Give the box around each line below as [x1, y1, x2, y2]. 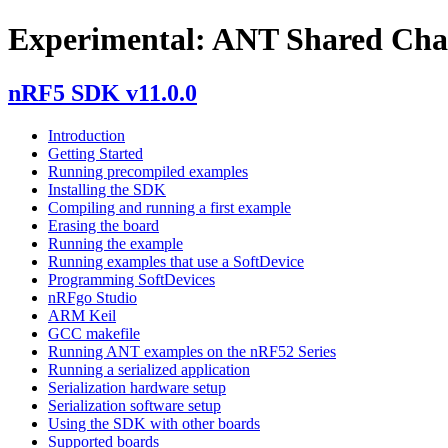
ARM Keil [48, 306, 116, 324]
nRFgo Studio [48, 288, 137, 306]
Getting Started [48, 144, 143, 162]
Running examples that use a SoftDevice [48, 252, 304, 270]
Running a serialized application [48, 360, 250, 378]
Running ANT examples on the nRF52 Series [48, 342, 336, 360]
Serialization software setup [48, 396, 221, 414]
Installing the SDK [48, 180, 166, 198]
